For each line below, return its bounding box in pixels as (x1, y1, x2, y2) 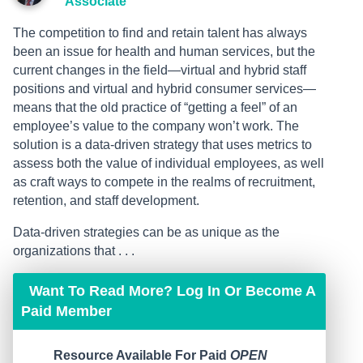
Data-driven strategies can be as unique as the (13, 225, 280, 240)
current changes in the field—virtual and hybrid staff (13, 63, 306, 78)
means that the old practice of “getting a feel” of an (13, 100, 297, 115)
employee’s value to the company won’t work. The (13, 119, 299, 134)
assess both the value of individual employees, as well (13, 156, 324, 171)
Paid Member (21, 303, 112, 320)
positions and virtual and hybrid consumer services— (13, 82, 316, 96)
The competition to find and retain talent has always (13, 26, 307, 41)
